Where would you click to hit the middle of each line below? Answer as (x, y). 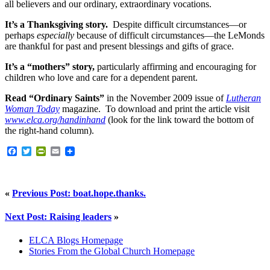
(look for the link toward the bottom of (181, 120)
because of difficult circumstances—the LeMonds (171, 35)
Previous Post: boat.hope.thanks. (79, 193)
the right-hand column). (49, 130)
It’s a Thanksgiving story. (56, 24)
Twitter (45, 151)
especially (57, 35)
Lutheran (243, 98)
